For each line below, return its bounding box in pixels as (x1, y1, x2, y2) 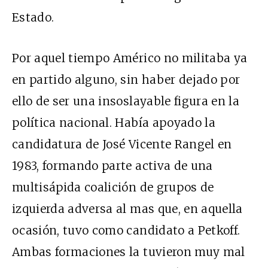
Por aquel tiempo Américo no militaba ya (12, 50, 248, 65)
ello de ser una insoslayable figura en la (12, 93, 240, 108)
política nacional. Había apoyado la (12, 115, 215, 130)
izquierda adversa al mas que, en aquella (12, 201, 243, 216)
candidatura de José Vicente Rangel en (12, 136, 232, 151)
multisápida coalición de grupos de (12, 179, 214, 194)
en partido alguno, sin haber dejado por (12, 72, 240, 87)
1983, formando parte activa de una (12, 158, 213, 173)
